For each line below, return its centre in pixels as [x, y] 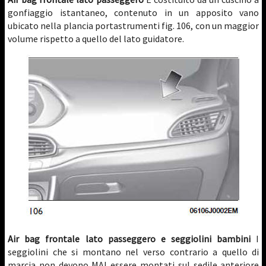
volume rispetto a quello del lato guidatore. [96, 39]
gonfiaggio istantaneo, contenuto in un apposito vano [134, 12]
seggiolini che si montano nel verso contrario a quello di [134, 252]
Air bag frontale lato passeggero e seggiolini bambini [129, 239]
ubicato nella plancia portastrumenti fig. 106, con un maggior [134, 26]
